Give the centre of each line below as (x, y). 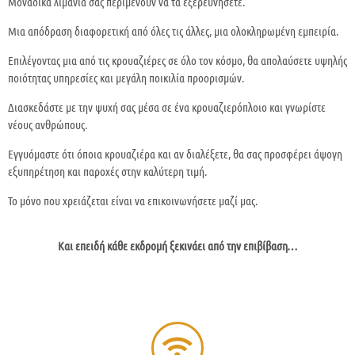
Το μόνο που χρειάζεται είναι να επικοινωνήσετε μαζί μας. (133, 200)
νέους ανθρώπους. (48, 124)
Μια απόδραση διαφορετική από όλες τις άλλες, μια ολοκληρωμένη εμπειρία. (174, 31)
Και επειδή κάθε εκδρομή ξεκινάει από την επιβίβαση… (177, 246)
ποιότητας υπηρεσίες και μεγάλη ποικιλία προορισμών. (126, 78)
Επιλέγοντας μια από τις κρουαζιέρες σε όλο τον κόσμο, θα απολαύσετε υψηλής (177, 60)
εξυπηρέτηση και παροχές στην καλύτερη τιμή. (107, 171)
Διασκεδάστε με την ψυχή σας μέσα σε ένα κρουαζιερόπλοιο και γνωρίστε (167, 107)
